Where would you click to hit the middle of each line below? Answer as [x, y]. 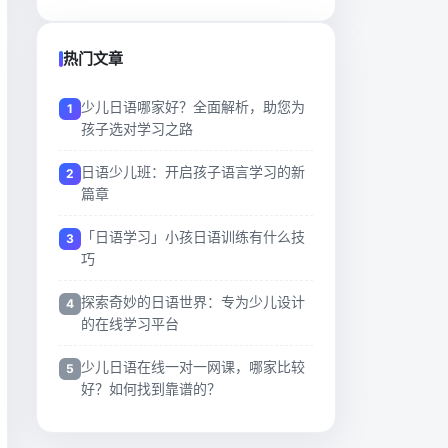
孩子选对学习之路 [137, 128]
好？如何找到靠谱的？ [151, 388]
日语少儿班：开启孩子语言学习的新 [193, 171]
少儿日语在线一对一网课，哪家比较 [193, 366]
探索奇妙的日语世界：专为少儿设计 [193, 301]
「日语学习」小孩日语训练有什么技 [193, 236]
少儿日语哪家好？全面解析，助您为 [193, 106]
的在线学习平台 [130, 323]
